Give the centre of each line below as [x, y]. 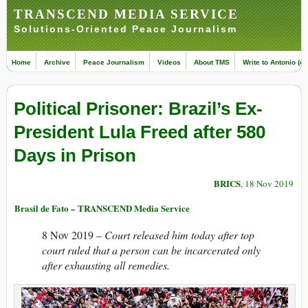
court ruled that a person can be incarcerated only [151, 250]
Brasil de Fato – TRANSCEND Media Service [102, 208]
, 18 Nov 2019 [267, 184]
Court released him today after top [178, 235]
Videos [169, 62]
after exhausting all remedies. [106, 265]
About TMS [212, 62]
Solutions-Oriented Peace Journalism [125, 29]
